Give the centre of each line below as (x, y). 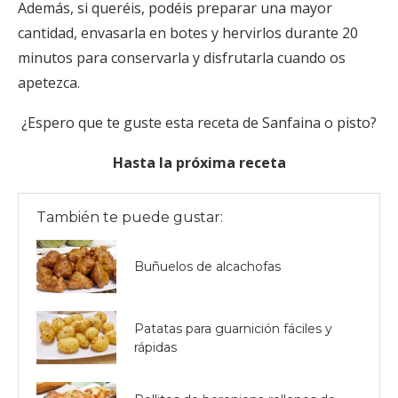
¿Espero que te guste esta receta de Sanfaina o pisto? (199, 122)
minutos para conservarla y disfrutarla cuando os (182, 57)
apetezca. (49, 82)
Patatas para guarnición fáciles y (233, 328)
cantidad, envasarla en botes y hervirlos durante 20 (188, 32)
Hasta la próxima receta (199, 162)
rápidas (155, 347)
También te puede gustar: (130, 217)
